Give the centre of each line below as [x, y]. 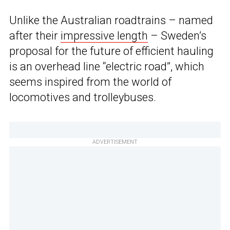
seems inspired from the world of [90, 82]
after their [35, 36]
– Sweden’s [177, 36]
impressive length [104, 36]
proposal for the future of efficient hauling [111, 51]
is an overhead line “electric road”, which [107, 67]
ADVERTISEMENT [115, 142]
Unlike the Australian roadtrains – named [111, 21]
